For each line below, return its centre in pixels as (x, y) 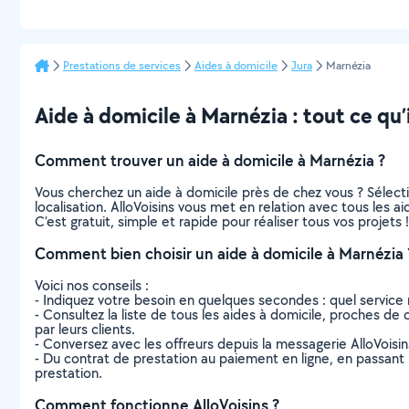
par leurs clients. (85, 329)
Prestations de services (122, 65)
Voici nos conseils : (92, 285)
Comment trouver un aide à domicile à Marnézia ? (210, 160)
